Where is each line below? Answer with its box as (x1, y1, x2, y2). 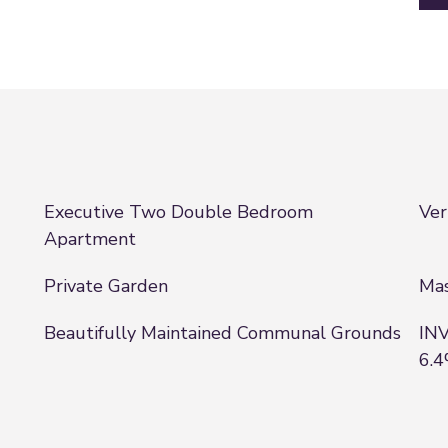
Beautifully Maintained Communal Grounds (44, 321, 401, 345)
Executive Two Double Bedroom (44, 200, 313, 224)
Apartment (44, 227, 136, 251)
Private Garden (44, 274, 168, 298)
